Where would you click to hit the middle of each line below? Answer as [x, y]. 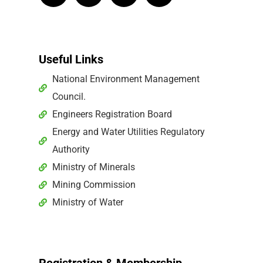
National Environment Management [126, 79]
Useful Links [71, 59]
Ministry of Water [87, 202]
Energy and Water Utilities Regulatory [128, 131]
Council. [69, 96]
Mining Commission [94, 184]
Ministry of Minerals [93, 167]
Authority [71, 149]
